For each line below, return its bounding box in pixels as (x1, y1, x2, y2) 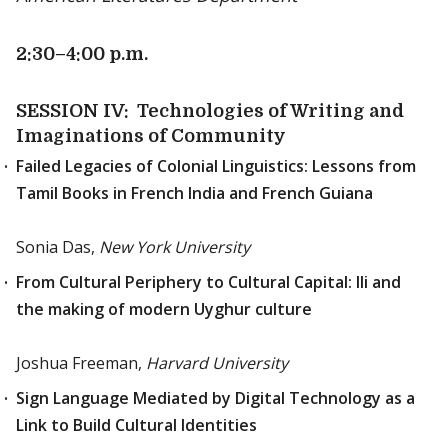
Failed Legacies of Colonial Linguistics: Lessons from (16, 155, 416, 177)
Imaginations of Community (16, 126, 286, 146)
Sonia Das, (16, 236, 99, 258)
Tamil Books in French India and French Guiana (16, 182, 373, 204)
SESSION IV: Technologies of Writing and (16, 101, 404, 121)
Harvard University (146, 352, 288, 374)
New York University (99, 236, 250, 258)
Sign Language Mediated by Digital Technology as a (16, 387, 415, 409)
